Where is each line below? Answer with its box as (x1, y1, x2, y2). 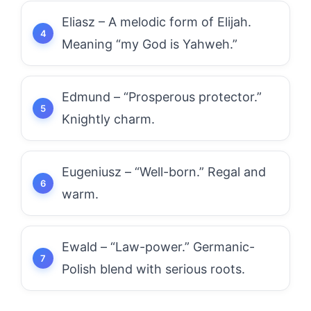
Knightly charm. (62, 112, 155, 126)
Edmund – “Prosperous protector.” (62, 90, 262, 104)
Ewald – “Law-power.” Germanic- (62, 239, 255, 254)
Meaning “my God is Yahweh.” (62, 37, 237, 51)
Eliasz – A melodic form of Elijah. (62, 15, 251, 29)
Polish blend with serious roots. (62, 262, 245, 276)
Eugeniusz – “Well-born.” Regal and (62, 165, 266, 179)
